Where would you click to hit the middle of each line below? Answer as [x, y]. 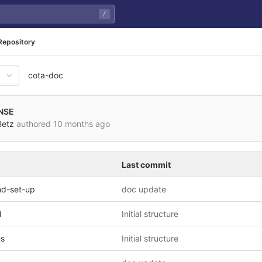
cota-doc [46, 75]
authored [34, 124]
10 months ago [82, 124]
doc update [144, 189]
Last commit [146, 165]
